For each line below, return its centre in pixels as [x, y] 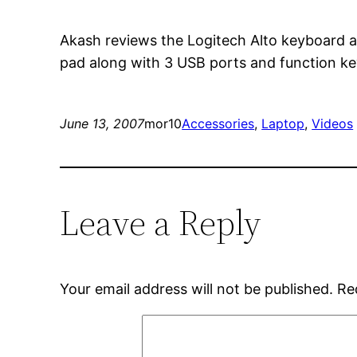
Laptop [283, 124]
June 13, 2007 [102, 124]
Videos [333, 124]
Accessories [218, 124]
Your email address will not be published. [197, 289]
